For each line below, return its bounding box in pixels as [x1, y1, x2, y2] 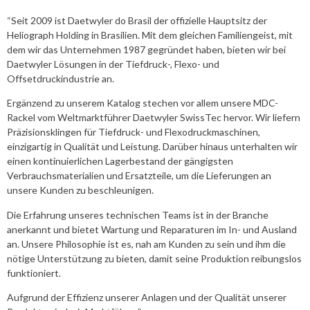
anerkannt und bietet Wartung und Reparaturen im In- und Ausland [7, 223, 297, 235]
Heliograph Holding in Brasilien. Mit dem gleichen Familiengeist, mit [7, 28, 293, 41]
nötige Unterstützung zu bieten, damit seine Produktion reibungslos [7, 252, 302, 264]
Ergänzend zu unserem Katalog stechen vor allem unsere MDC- [7, 97, 278, 109]
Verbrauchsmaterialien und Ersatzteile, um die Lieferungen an [7, 170, 271, 182]
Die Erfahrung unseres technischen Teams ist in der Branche [7, 208, 268, 221]
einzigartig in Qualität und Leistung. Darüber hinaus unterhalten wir [7, 140, 298, 153]
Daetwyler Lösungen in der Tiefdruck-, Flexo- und [7, 57, 219, 70]
